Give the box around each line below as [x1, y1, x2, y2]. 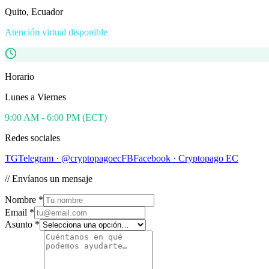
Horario [5, 71, 34, 82]
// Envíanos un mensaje [5, 173, 92, 184]
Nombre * [5, 194, 43, 205]
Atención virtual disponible [5, 26, 107, 37]
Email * [5, 207, 34, 217]
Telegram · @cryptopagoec [18, 153, 121, 163]
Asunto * [5, 219, 40, 229]
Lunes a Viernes [5, 91, 66, 102]
